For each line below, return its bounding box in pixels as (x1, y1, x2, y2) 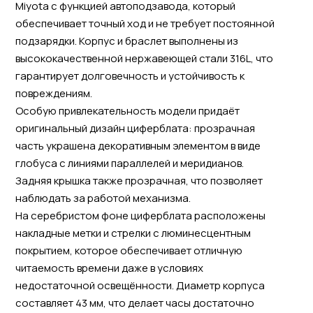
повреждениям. (15, 85, 92, 101)
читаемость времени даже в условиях (15, 260, 203, 275)
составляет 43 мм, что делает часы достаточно (15, 295, 254, 310)
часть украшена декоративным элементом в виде (15, 138, 261, 153)
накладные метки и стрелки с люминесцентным (15, 225, 251, 240)
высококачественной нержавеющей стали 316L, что (15, 50, 273, 66)
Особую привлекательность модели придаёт (15, 103, 240, 118)
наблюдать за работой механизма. (15, 190, 191, 205)
